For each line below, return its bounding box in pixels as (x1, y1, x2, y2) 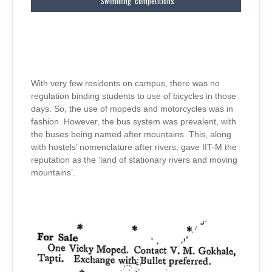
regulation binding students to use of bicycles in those (31, 91, 236, 101)
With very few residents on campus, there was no (31, 78, 220, 88)
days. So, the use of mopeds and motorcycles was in (31, 104, 233, 114)
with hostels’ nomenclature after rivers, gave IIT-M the (31, 142, 237, 152)
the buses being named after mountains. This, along (31, 129, 231, 139)
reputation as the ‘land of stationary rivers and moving (31, 155, 237, 165)
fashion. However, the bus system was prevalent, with (31, 117, 236, 126)
